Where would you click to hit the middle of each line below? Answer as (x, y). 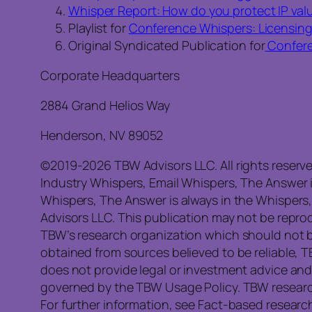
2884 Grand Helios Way (105, 106)
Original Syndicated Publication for (167, 46)
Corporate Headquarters (110, 76)
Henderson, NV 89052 (102, 135)
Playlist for (99, 28)
